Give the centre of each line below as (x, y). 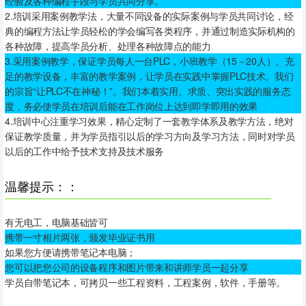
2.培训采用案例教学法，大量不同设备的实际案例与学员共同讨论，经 (149, 15)
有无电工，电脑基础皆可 (56, 222)
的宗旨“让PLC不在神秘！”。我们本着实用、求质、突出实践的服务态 (148, 91)
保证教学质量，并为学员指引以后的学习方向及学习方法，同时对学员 (150, 136)
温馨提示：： (42, 185)
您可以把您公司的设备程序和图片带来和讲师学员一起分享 (127, 267)
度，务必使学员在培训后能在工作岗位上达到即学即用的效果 (131, 106)
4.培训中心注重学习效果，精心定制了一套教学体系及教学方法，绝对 (149, 121)
